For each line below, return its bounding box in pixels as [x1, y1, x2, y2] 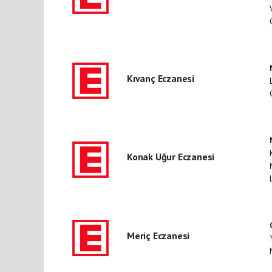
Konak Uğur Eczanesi [126, 151, 215, 163]
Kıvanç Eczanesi [126, 72, 195, 84]
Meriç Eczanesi [126, 229, 190, 242]
